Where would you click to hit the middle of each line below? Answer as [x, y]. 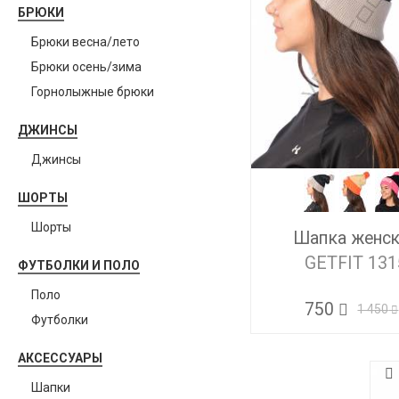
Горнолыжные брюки [93, 92]
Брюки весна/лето [85, 42]
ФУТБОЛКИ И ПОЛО [79, 265]
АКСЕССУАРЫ [60, 358]
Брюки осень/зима [86, 67]
